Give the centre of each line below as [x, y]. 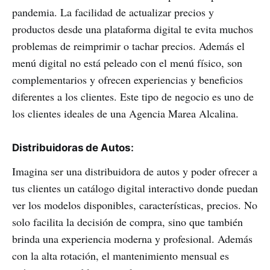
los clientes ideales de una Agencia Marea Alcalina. [125, 114]
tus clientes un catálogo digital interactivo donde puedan [135, 188]
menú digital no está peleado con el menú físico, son [127, 63]
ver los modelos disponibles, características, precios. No [135, 205]
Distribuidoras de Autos [72, 148]
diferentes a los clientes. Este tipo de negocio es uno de [133, 97]
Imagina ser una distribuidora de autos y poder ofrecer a [135, 171]
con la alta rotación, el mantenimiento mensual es [121, 256]
